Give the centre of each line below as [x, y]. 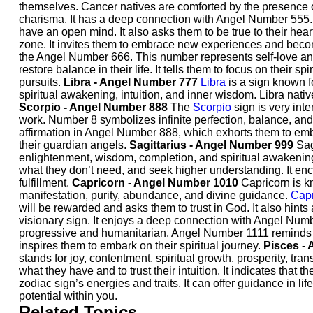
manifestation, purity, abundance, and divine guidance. [155, 195]
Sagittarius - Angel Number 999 [211, 145]
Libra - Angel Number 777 [131, 82]
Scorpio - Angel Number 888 [93, 107]
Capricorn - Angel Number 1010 [155, 183]
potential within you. [68, 296]
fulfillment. [45, 183]
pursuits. [41, 82]
